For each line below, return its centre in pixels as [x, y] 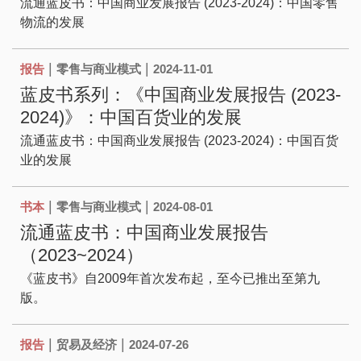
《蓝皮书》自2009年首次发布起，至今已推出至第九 [170, 279]
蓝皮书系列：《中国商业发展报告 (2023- [180, 95]
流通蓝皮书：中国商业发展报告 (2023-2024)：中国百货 [179, 141]
